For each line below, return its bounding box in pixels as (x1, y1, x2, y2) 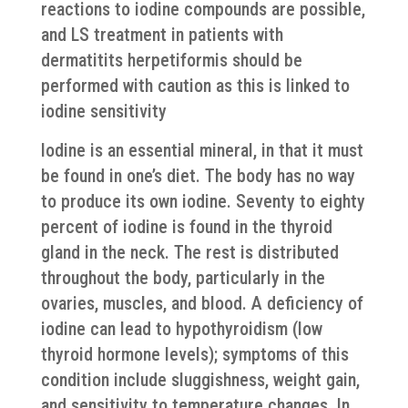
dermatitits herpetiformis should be (40, 49, 302, 71)
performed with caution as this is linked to (40, 75, 350, 97)
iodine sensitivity (40, 100, 167, 122)
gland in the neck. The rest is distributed (40, 241, 339, 263)
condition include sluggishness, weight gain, (40, 369, 360, 391)
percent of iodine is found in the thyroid (40, 216, 332, 238)
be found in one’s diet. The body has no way (40, 165, 355, 187)
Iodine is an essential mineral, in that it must (40, 139, 363, 161)
